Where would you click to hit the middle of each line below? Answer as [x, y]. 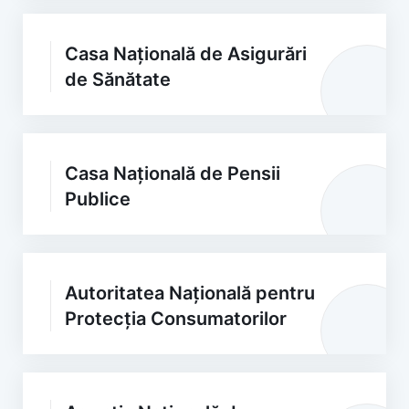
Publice [98, 199]
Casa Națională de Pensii [173, 173]
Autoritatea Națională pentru [190, 293]
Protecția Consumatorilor [176, 319]
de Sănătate [118, 79]
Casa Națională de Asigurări [186, 54]
